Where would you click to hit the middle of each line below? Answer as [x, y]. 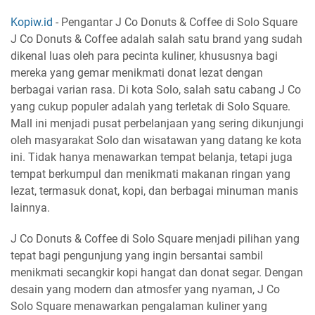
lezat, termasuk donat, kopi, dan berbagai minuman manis [154, 191]
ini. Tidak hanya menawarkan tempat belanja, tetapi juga [152, 157]
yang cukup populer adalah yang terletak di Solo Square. [150, 107]
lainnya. [30, 208]
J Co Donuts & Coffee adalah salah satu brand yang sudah [156, 39]
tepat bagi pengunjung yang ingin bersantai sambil [137, 256]
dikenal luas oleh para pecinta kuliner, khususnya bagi [144, 56]
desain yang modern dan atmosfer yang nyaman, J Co [145, 289]
